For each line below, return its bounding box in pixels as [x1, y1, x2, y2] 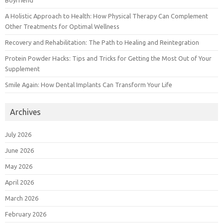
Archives [10, 108, 41, 117]
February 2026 [5, 211, 46, 218]
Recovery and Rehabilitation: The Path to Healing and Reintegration [5, 39, 199, 46]
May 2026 [5, 163, 32, 170]
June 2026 [5, 147, 34, 154]
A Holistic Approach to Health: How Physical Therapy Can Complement [5, 12, 208, 20]
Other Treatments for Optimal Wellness [5, 23, 119, 30]
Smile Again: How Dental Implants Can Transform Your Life [5, 81, 172, 89]
